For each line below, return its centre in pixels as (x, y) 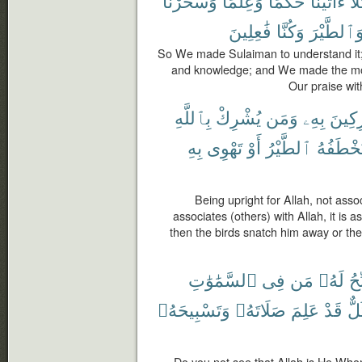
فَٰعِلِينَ (250, 30)
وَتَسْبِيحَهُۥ (194, 309)
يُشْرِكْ (238, 117)
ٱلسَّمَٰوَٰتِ (223, 279)
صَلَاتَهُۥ (261, 309)
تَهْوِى (225, 147)
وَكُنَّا (290, 30)
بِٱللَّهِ (193, 117)
